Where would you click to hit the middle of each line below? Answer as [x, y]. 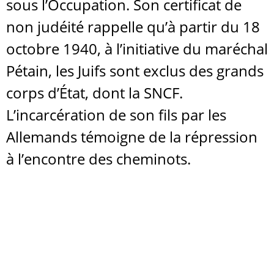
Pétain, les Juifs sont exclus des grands [135, 71]
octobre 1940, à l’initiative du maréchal [137, 49]
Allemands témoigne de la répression [132, 137]
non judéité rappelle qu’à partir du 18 [133, 27]
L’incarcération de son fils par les [116, 115]
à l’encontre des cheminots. [98, 159]
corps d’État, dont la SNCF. [94, 93]
